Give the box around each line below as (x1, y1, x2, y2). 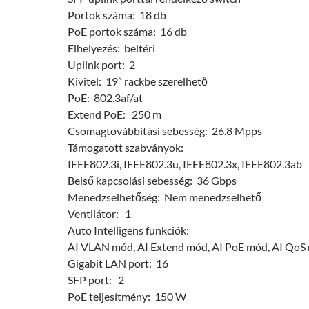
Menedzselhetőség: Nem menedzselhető (68, 190, 261, 203)
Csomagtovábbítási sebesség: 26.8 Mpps (68, 123, 262, 137)
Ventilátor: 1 (68, 206, 131, 220)
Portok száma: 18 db (68, 8, 166, 21)
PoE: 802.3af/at (68, 90, 143, 104)
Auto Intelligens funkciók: (68, 223, 189, 237)
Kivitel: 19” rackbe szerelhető (68, 74, 208, 88)
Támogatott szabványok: (68, 140, 183, 154)
